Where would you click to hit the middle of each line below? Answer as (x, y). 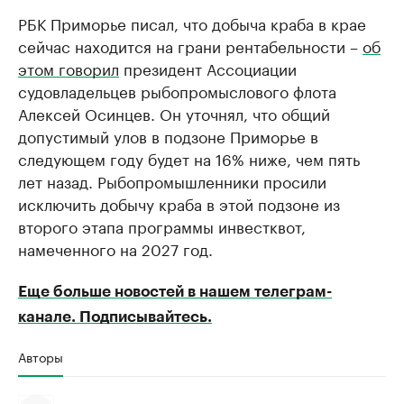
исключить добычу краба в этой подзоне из (179, 203)
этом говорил (69, 68)
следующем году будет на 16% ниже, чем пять (189, 158)
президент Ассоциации (208, 68)
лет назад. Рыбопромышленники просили (172, 180)
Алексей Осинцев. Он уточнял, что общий (174, 113)
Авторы (41, 356)
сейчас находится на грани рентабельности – (190, 45)
